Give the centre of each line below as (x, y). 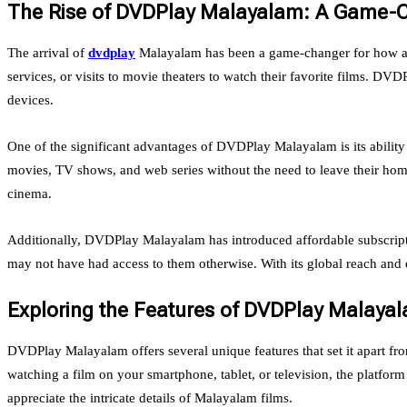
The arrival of (48, 52)
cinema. (30, 193)
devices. (30, 99)
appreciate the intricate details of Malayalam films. (150, 397)
